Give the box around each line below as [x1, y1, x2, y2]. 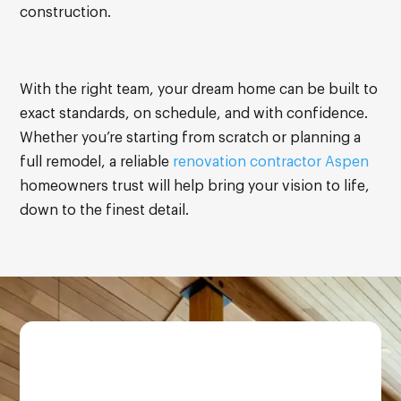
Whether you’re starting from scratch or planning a [20, 131, 362, 146]
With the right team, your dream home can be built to [20, 82, 379, 98]
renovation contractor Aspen [173, 155, 370, 170]
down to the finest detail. [20, 203, 190, 218]
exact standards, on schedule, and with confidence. [20, 107, 369, 122]
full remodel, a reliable [20, 155, 174, 170]
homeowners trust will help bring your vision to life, [20, 179, 371, 194]
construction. [20, 5, 112, 21]
